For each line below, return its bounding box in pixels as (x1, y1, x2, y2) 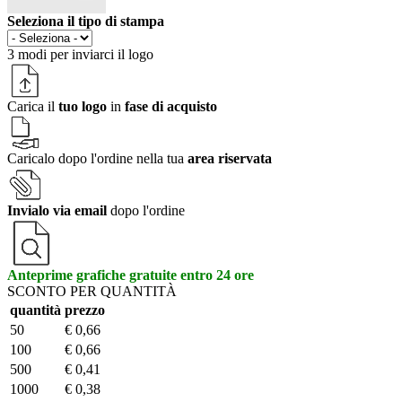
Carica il (7, 98, 58, 114)
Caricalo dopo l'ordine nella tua (7, 150, 188, 166)
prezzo (65, 301, 105, 318)
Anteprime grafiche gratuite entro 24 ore (7, 267, 254, 283)
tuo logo (58, 98, 107, 114)
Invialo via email (7, 202, 107, 218)
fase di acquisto (125, 98, 217, 114)
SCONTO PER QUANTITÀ (7, 283, 177, 299)
